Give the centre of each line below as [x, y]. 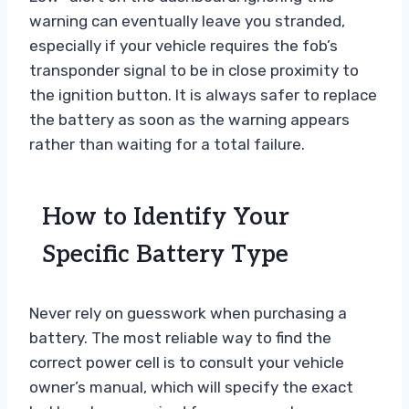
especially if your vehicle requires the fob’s [184, 46]
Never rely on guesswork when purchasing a [188, 314]
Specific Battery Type [165, 255]
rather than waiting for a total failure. [167, 145]
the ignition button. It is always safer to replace [203, 95]
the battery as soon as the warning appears [189, 120]
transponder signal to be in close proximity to [194, 71]
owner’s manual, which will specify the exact [191, 388]
